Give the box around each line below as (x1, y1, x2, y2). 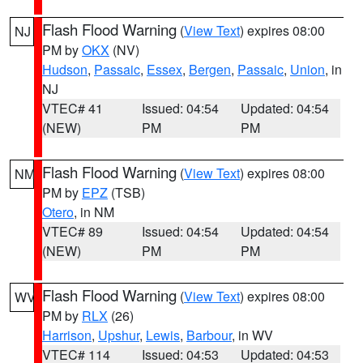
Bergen (189, 60, 231, 79)
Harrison (42, 326, 92, 344)
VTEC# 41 (42, 99, 103, 117)
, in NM (74, 203, 114, 221)
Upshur (98, 326, 139, 344)
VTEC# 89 (42, 222, 103, 241)
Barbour (186, 326, 232, 344)
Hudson (42, 60, 88, 79)
